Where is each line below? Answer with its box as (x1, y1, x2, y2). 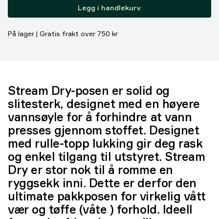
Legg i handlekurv (78, 3, 141, 12)
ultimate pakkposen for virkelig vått (8, 189, 206, 203)
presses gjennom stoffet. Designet (8, 123, 199, 137)
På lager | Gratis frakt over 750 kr (8, 29, 118, 38)
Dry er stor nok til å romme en (8, 162, 173, 177)
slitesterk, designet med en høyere (8, 96, 200, 111)
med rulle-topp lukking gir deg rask (8, 136, 203, 151)
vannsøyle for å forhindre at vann (8, 109, 192, 124)
